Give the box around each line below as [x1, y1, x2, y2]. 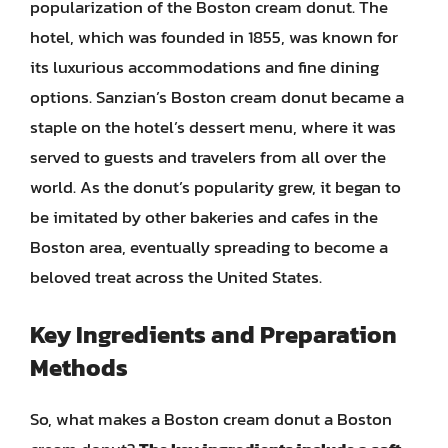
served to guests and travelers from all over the [30, 144, 386, 170]
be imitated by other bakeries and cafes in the [30, 204, 378, 230]
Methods [30, 349, 128, 385]
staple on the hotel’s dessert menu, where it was [30, 114, 396, 140]
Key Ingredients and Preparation [30, 316, 397, 352]
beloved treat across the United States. [30, 264, 322, 290]
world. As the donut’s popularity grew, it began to [30, 174, 401, 200]
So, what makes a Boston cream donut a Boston [30, 405, 392, 432]
